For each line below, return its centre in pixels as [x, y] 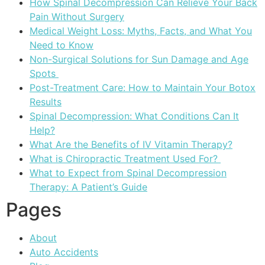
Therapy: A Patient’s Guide [88, 187]
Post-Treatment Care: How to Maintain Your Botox [143, 88]
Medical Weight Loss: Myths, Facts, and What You [141, 31]
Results [46, 102]
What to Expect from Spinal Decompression [128, 173]
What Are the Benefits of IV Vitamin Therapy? [131, 145]
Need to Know [62, 45]
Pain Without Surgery [77, 17]
